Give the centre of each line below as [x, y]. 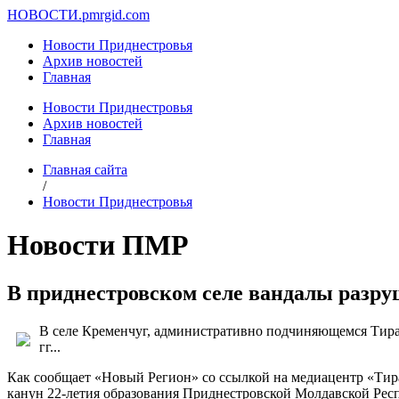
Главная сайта [85, 170]
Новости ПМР [98, 245]
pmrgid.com [116, 15]
